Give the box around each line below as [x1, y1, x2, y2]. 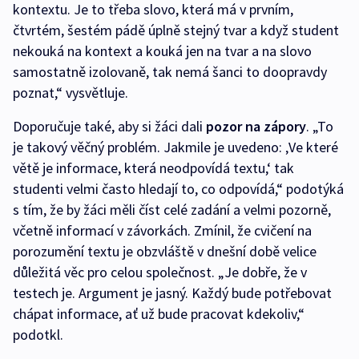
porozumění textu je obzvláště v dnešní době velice [13, 242, 317, 260]
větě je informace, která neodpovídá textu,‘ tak [13, 159, 294, 177]
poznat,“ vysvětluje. [13, 83, 128, 102]
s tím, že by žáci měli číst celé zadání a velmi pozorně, [13, 200, 331, 219]
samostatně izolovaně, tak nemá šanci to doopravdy [13, 63, 327, 81]
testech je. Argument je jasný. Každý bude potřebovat [13, 284, 332, 302]
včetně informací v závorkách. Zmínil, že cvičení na [13, 221, 312, 240]
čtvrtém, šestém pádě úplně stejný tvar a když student [13, 21, 339, 39]
